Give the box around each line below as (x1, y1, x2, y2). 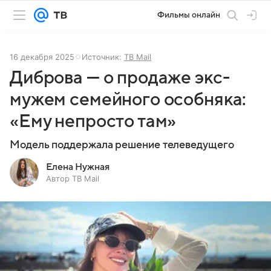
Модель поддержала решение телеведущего (10, 139, 234, 151)
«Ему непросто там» (10, 111, 177, 131)
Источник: (82, 52, 124, 62)
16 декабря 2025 (10, 52, 74, 62)
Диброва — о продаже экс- (10, 68, 230, 88)
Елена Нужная (46, 162, 109, 172)
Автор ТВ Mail (46, 174, 99, 183)
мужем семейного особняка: (10, 90, 247, 109)
